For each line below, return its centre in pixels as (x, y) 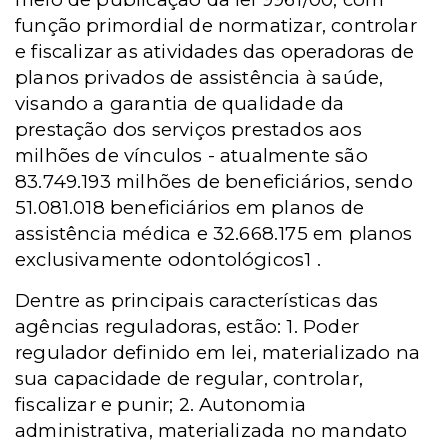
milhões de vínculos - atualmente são (191, 155)
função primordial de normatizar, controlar (216, 25)
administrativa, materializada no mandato (211, 430)
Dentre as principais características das (197, 300)
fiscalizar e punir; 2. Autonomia (160, 404)
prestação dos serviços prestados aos (188, 129)
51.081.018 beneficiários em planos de (189, 207)
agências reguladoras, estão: (151, 326)
